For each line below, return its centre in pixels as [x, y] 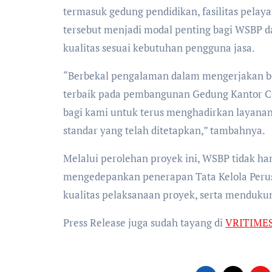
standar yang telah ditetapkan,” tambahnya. [164, 130]
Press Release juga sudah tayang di [144, 223]
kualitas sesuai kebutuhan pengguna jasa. [159, 48]
